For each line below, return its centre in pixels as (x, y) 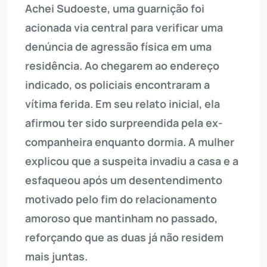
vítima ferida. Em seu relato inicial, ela (122, 103)
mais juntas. (56, 256)
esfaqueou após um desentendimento (124, 180)
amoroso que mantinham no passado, (121, 218)
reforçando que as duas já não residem (124, 237)
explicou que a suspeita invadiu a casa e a (132, 161)
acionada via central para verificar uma (124, 27)
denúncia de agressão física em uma (118, 46)
